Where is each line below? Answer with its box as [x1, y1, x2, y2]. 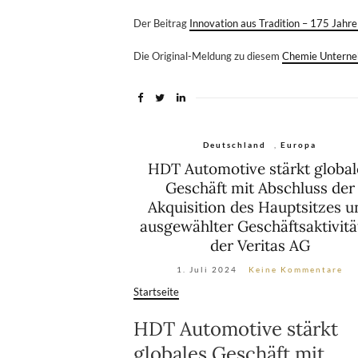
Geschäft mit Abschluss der [165, 177, 355, 197]
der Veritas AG [209, 235, 310, 255]
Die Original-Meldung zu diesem [133, 49, 282, 62]
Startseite [133, 284, 179, 298]
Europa [280, 139, 317, 149]
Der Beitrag [133, 16, 189, 30]
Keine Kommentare [249, 264, 344, 274]
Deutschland [203, 139, 267, 149]
